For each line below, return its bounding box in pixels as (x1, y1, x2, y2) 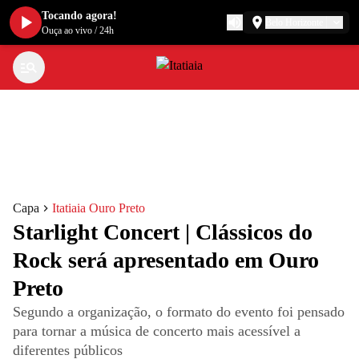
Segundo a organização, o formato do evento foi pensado (13, 304, 345, 320)
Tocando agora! (42, 10, 117, 22)
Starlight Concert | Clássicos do (13, 220, 313, 244)
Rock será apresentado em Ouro (13, 248, 319, 272)
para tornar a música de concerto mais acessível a (13, 323, 301, 339)
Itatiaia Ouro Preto (52, 201, 145, 215)
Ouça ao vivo (42, 25, 92, 36)
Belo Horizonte (265, 17, 323, 28)
